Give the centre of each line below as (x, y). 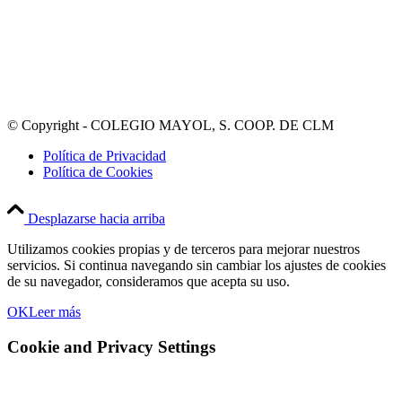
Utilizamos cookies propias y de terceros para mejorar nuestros (184, 249)
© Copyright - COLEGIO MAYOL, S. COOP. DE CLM (170, 126)
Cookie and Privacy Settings (111, 347)
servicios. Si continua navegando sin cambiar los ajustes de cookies (197, 266)
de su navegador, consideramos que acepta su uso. (149, 282)
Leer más (55, 312)
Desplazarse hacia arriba (96, 219)
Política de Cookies (98, 172)
